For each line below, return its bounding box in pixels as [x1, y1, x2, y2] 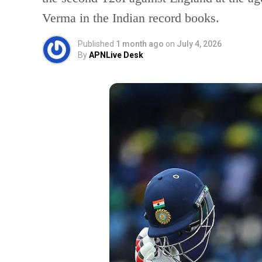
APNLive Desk [89, 50, 143, 60]
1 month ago [116, 39, 164, 49]
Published [78, 39, 114, 49]
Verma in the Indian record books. [42, 11, 219, 25]
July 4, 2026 [177, 39, 222, 49]
